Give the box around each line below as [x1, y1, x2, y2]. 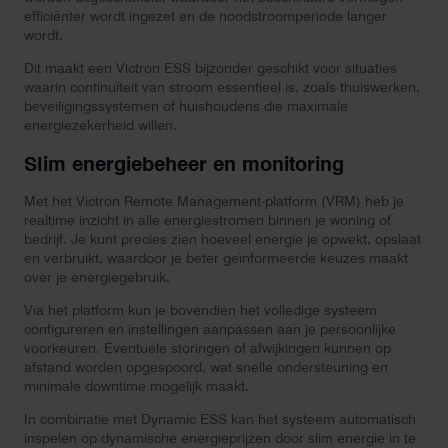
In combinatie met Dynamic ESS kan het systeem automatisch [24, 411, 416, 428]
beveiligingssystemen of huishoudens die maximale [24, 98, 348, 115]
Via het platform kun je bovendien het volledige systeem [24, 302, 377, 319]
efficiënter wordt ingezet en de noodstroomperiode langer [24, 8, 387, 25]
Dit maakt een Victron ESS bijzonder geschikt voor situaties [24, 60, 397, 77]
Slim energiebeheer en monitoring [24, 151, 344, 176]
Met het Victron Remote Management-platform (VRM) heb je [24, 193, 404, 210]
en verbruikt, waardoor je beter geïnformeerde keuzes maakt [24, 250, 408, 267]
